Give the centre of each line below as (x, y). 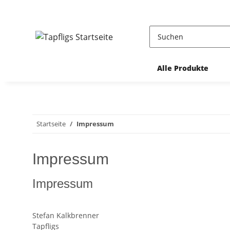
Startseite (51, 124)
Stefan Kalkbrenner (66, 215)
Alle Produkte (183, 68)
